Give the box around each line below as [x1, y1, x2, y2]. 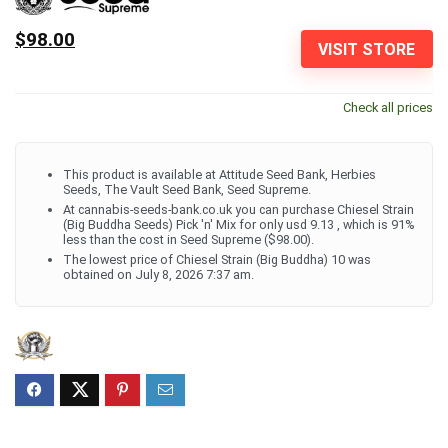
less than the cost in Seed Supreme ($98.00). [63, 232, 314, 248]
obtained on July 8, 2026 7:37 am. [63, 267, 254, 283]
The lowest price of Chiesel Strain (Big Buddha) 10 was [63, 252, 371, 268]
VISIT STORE [318, 39, 416, 59]
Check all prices [343, 100, 433, 116]
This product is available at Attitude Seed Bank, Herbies [63, 167, 376, 183]
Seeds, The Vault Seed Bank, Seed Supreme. [63, 182, 311, 198]
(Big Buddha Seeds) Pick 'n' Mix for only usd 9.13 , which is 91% [63, 217, 415, 233]
